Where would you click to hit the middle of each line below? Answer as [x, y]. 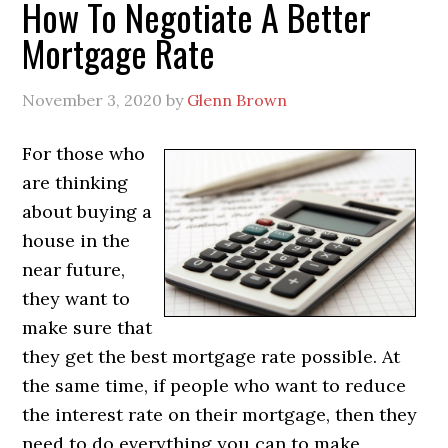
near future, [74, 269]
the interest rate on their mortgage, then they [220, 414]
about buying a [87, 211]
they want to [76, 298]
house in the [76, 240]
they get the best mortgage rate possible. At [211, 356]
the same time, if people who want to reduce [214, 385]
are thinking [75, 182]
